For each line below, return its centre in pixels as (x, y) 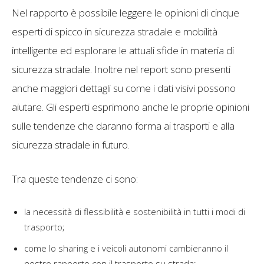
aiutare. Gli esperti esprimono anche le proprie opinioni (131, 107)
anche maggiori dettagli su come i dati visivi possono (124, 88)
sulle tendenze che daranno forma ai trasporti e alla (123, 126)
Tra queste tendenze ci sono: (75, 179)
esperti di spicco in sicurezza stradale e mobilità (115, 31)
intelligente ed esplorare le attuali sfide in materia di (123, 50)
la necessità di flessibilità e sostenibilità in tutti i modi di (135, 211)
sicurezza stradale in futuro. (71, 144)
